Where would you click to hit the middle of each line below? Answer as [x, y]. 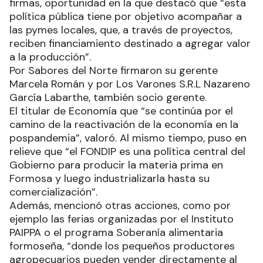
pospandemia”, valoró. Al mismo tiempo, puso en [128, 138]
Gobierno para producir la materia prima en [116, 165]
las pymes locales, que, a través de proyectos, [121, 30]
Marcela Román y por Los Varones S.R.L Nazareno [130, 84]
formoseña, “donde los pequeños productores [122, 246]
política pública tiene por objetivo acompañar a [126, 16]
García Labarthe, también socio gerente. [108, 97]
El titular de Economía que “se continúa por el [121, 111]
